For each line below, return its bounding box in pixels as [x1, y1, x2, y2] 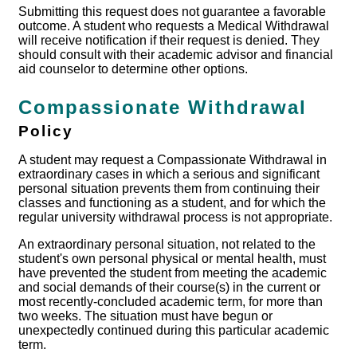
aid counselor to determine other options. [18, 62, 248, 76]
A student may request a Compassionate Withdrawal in [18, 153, 327, 167]
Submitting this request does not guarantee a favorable [18, 5, 326, 19]
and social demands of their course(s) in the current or [18, 280, 320, 295]
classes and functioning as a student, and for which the [18, 196, 326, 210]
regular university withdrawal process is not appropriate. [18, 210, 332, 225]
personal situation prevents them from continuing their [18, 182, 320, 196]
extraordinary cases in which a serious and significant [18, 167, 320, 182]
